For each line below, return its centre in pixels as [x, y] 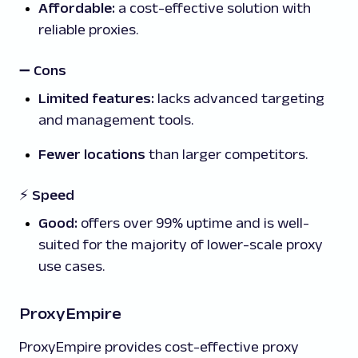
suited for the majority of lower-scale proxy [181, 245]
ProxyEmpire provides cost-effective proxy [159, 347]
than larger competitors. [227, 155]
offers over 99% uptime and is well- [193, 223]
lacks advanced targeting [239, 99]
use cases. [72, 267]
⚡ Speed [47, 195]
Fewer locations [92, 155]
